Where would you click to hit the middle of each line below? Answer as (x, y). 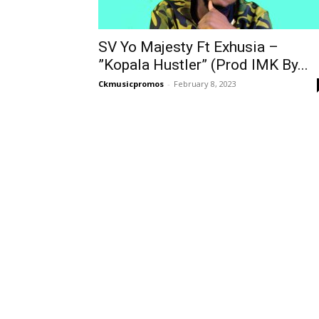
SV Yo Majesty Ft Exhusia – (188, 47)
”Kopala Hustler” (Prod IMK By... (203, 65)
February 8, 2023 (205, 84)
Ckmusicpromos (131, 84)
